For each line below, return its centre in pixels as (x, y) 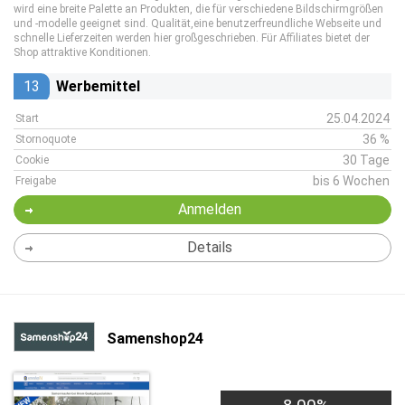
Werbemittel (98, 86)
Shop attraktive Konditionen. (82, 52)
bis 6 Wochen (351, 181)
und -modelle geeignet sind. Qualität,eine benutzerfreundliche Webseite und (198, 24)
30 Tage (366, 160)
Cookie (32, 160)
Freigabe (36, 181)
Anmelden (209, 209)
